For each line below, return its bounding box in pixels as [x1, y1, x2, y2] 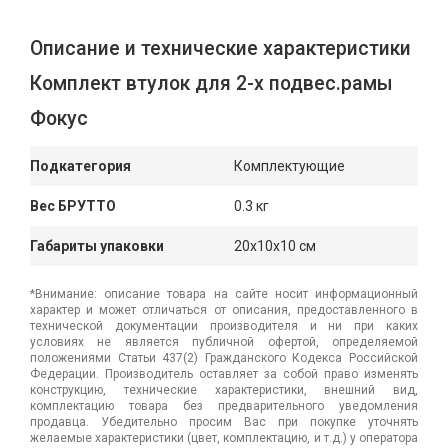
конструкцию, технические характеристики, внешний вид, [30, 382, 418, 397]
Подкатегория [30, 157, 131, 174]
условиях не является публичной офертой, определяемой [30, 334, 418, 349]
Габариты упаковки [30, 237, 164, 254]
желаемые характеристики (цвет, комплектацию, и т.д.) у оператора [30, 430, 418, 445]
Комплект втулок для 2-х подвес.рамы [30, 71, 393, 95]
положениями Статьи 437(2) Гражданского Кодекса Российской [30, 350, 418, 365]
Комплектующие [234, 157, 345, 174]
